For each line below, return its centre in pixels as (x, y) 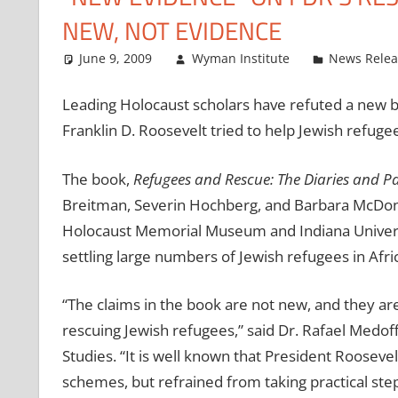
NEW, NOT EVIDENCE (171, 30)
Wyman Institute (240, 58)
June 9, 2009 (116, 58)
